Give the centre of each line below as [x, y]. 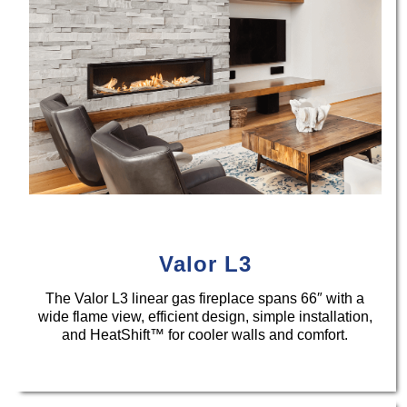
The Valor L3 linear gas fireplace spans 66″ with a [205, 298]
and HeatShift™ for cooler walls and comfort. [205, 334]
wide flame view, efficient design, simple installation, [205, 316]
